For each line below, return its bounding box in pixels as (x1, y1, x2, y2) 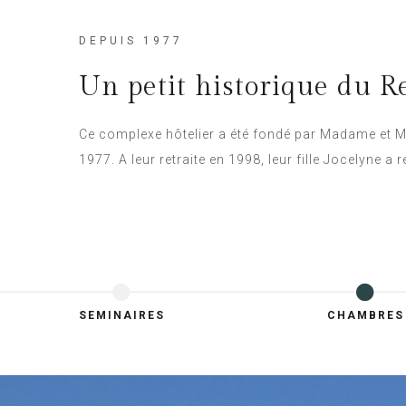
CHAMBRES (326, 308, 404, 322)
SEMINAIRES (78, 308, 165, 322)
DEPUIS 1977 (79, 34, 183, 47)
